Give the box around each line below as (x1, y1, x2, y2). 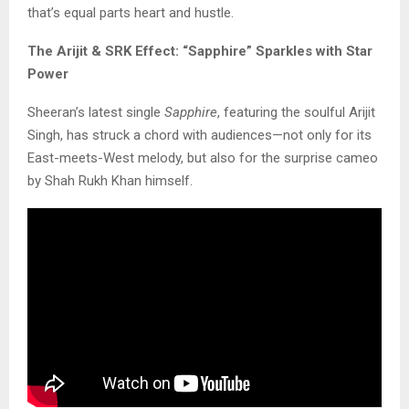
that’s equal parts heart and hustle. (27, 4, 234, 21)
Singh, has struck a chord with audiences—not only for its (27, 126, 372, 143)
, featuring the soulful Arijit (217, 103, 375, 121)
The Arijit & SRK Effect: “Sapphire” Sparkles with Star (27, 42, 372, 59)
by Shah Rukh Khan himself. (27, 172, 193, 189)
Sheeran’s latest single (27, 103, 164, 121)
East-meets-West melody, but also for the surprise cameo (27, 149, 378, 166)
